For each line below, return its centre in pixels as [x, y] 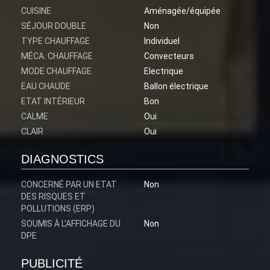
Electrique [164, 71]
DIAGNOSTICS [62, 159]
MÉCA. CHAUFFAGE [57, 56]
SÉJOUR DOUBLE [54, 26]
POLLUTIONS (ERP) [58, 209]
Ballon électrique [176, 86]
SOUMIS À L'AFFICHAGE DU [71, 224]
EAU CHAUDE [46, 86]
